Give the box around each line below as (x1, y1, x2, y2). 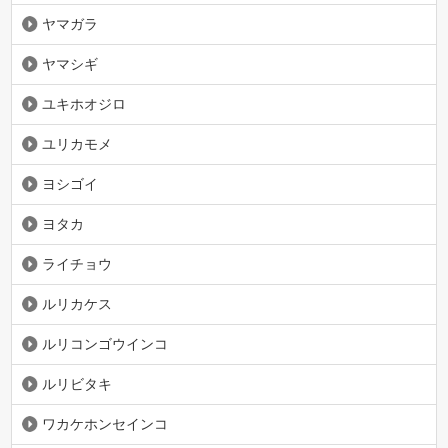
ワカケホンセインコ (42, 415, 169, 432)
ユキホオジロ (42, 95, 127, 112)
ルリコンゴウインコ (42, 335, 169, 352)
